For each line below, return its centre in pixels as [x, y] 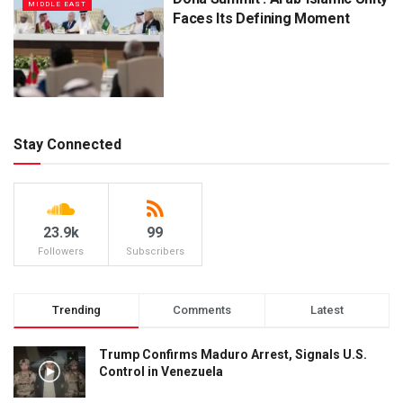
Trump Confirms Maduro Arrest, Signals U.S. [233, 354]
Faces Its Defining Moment [261, 18]
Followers [61, 251]
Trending [77, 309]
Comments [201, 309]
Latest [327, 309]
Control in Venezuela [161, 371]
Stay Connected [67, 144]
